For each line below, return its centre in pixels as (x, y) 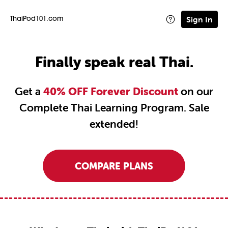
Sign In (199, 19)
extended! (114, 124)
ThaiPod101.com (37, 19)
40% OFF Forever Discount (111, 91)
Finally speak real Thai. (114, 62)
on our (196, 91)
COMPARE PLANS (114, 166)
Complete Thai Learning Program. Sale (114, 107)
